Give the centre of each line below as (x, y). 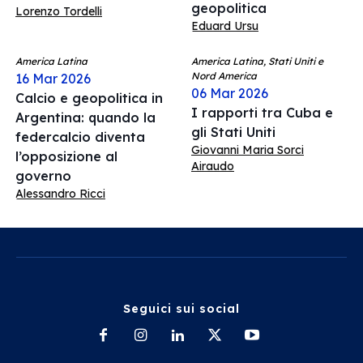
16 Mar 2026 (53, 79)
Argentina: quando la (85, 117)
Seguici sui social (181, 309)
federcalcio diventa (80, 137)
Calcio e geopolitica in (89, 98)
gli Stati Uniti (233, 132)
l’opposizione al (66, 156)
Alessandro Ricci (60, 194)
